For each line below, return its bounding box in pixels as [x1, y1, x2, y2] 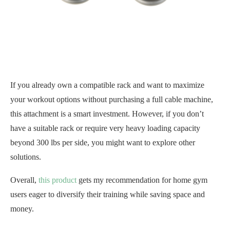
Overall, [10, 176, 39, 184]
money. [10, 204, 34, 213]
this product [39, 176, 76, 184]
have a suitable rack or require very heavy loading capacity [10, 124, 200, 132]
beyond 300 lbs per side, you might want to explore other [10, 138, 195, 147]
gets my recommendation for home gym [76, 176, 207, 184]
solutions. [10, 152, 41, 161]
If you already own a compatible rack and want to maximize [10, 81, 204, 89]
